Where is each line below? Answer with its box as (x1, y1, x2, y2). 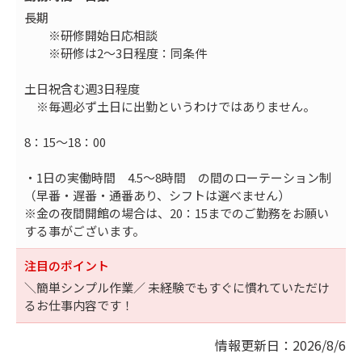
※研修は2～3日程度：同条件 (24, 44, 207, 61)
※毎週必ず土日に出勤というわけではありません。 (24, 97, 315, 115)
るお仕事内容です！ (24, 296, 133, 314)
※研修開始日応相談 (24, 26, 158, 44)
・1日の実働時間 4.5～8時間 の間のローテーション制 (24, 168, 331, 186)
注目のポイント (24, 256, 109, 274)
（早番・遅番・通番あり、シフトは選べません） (24, 186, 290, 204)
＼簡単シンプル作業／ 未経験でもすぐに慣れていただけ (24, 278, 330, 296)
